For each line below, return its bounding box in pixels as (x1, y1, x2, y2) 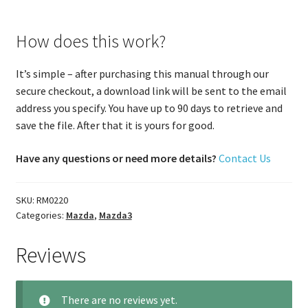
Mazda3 (98, 209, 132, 222)
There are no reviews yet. (60, 292, 177, 307)
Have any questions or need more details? (15, 151, 217, 165)
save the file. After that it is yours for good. (15, 118, 214, 133)
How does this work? (15, 30, 166, 53)
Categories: (15, 209, 66, 222)
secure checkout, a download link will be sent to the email (15, 84, 287, 98)
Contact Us (218, 151, 271, 165)
